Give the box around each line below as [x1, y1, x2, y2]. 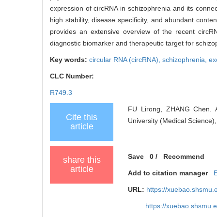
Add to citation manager [128, 169, 208, 177]
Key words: [50, 55, 89, 63]
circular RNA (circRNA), [89, 55, 162, 63]
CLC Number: [50, 72, 96, 80]
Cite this [66, 112, 97, 122]
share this [62, 155, 101, 165]
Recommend [163, 152, 205, 160]
